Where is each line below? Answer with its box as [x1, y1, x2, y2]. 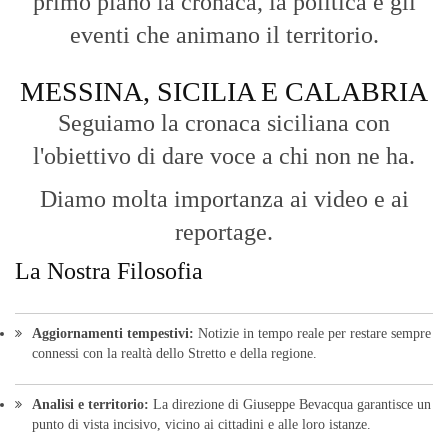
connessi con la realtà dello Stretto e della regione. [32, 346, 317, 362]
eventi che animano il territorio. [69, 22, 379, 49]
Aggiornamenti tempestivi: [32, 326, 194, 342]
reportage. [175, 219, 273, 246]
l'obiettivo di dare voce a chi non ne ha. [33, 143, 415, 170]
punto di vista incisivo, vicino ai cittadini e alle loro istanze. [32, 417, 371, 433]
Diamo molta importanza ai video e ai [39, 186, 409, 213]
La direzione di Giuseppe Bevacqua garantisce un [149, 397, 431, 413]
